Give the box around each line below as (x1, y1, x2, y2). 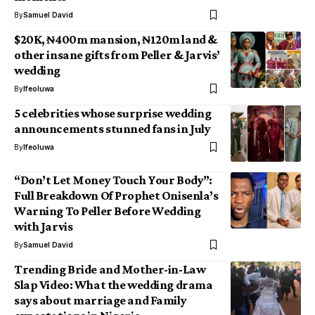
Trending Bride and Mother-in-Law (14, 262, 206, 276)
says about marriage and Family (14, 293, 187, 307)
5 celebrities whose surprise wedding (14, 106, 212, 120)
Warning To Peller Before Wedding (14, 204, 201, 218)
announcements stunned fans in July (14, 122, 211, 136)
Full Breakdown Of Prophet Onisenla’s (14, 188, 219, 202)
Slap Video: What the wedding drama (14, 278, 213, 292)
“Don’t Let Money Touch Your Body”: (14, 173, 212, 187)
